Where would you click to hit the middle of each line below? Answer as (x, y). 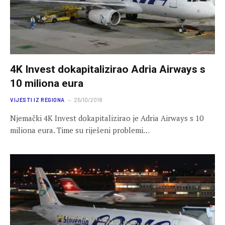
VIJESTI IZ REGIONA (37, 99)
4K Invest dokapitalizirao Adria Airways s (108, 69)
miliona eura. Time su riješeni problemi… (80, 130)
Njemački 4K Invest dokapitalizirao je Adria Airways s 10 (107, 118)
